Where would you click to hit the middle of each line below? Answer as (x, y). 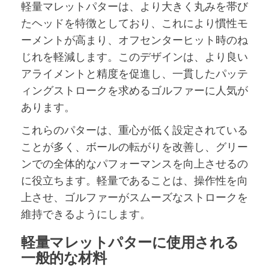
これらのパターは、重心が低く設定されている (134, 130)
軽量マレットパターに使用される (130, 242)
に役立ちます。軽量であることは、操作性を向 (134, 180)
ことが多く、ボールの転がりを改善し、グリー (134, 147)
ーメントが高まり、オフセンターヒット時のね (134, 40)
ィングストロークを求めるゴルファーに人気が (134, 90)
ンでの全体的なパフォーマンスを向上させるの (134, 164)
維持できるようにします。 (86, 214)
